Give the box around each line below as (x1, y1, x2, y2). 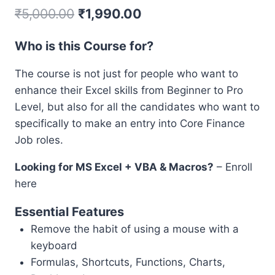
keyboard (30, 239, 77, 252)
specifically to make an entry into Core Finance (15, 117, 245, 130)
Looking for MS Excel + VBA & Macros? (15, 160, 214, 173)
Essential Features (15, 204, 124, 219)
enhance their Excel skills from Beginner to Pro (15, 83, 243, 96)
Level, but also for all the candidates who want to (15, 100, 260, 113)
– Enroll (214, 160, 252, 173)
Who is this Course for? (15, 38, 153, 53)
